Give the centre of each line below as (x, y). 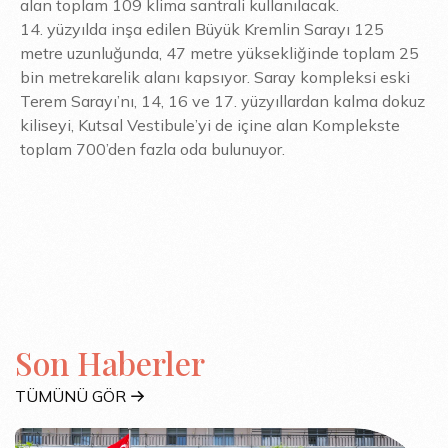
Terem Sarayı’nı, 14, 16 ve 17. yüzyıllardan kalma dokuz (222, 100)
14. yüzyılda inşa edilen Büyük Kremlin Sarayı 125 (202, 28)
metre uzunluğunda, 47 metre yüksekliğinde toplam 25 (219, 52)
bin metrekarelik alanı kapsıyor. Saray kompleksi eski (215, 76)
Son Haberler (110, 362)
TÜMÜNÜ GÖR (70, 395)
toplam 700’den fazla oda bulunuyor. (152, 148)
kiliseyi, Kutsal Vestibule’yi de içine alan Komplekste (210, 124)
